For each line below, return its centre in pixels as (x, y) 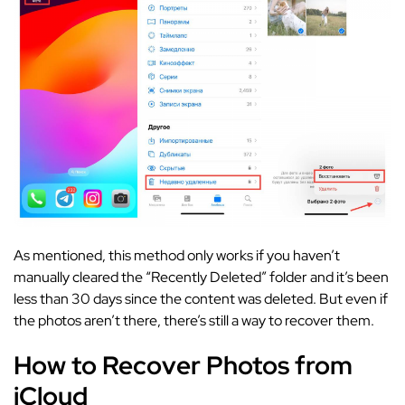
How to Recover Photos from (183, 365)
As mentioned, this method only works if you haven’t (177, 255)
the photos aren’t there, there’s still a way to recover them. (194, 320)
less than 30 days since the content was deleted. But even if (201, 298)
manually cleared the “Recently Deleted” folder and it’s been (201, 277)
